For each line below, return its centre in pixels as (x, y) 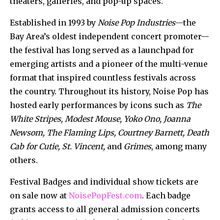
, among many (179, 146)
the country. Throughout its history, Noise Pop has (109, 91)
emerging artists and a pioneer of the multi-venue (109, 64)
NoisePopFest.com (105, 195)
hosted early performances (65, 105)
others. (24, 160)
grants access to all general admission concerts (105, 209)
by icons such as (152, 105)
